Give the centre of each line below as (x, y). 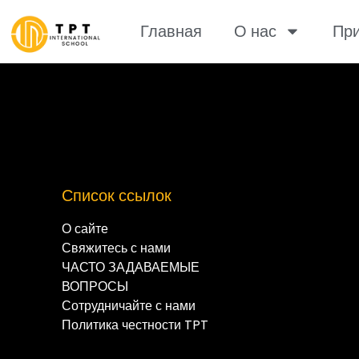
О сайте (85, 228)
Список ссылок (117, 195)
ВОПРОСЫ (95, 286)
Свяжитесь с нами (117, 248)
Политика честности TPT (135, 325)
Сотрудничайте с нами (129, 305)
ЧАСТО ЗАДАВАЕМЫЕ (131, 267)
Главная (171, 32)
